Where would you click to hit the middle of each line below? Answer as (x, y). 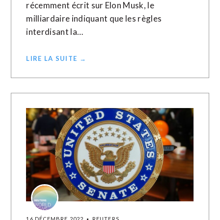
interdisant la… (55, 32)
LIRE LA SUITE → (56, 58)
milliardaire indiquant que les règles (94, 18)
